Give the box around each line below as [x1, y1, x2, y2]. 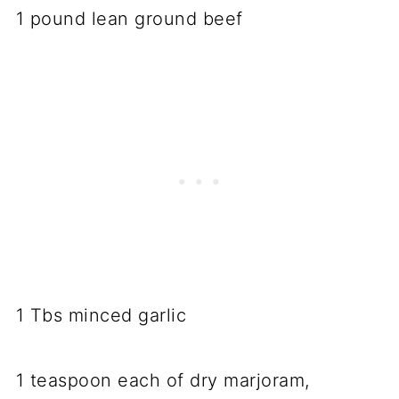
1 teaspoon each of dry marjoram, [15, 370, 310, 392]
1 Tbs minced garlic [15, 305, 187, 327]
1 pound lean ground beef [15, 8, 243, 30]
